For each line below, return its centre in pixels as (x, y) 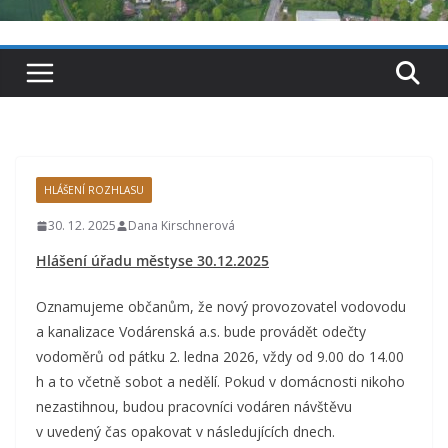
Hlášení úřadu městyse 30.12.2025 (152, 260)
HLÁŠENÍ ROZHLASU (94, 190)
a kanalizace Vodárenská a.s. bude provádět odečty (201, 331)
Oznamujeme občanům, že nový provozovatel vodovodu (221, 306)
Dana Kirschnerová (181, 225)
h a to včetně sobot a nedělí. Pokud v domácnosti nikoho (220, 381)
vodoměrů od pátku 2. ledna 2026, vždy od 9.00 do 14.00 (220, 356)
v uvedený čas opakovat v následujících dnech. (185, 431)
